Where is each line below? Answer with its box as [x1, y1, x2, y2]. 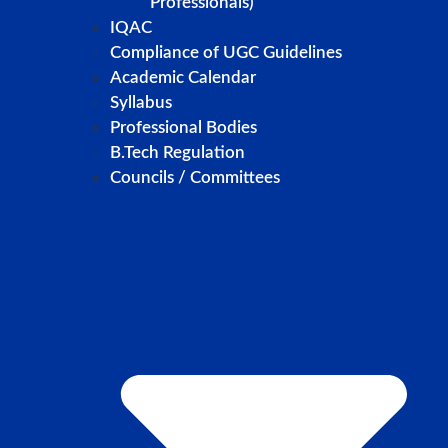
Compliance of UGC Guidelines [110, 44, 342, 62]
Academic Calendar [110, 69, 256, 87]
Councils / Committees [110, 169, 280, 187]
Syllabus [110, 94, 172, 112]
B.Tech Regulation [110, 144, 245, 162]
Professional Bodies [110, 119, 257, 137]
